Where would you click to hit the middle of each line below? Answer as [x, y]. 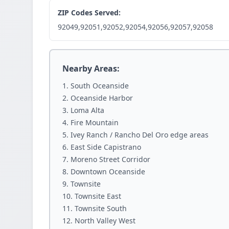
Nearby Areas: [91, 68]
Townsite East [98, 196]
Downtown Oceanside [108, 171]
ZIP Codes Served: [89, 13]
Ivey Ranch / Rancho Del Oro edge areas [140, 135]
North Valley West [105, 221]
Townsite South [101, 208]
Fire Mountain [95, 122]
